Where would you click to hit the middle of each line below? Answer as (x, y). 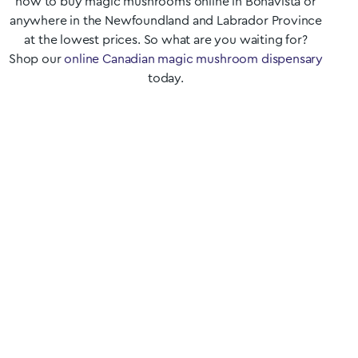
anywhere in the (57, 21)
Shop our (36, 59)
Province (297, 21)
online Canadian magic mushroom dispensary (194, 59)
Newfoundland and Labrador (187, 21)
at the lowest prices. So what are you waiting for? (166, 40)
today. (166, 78)
